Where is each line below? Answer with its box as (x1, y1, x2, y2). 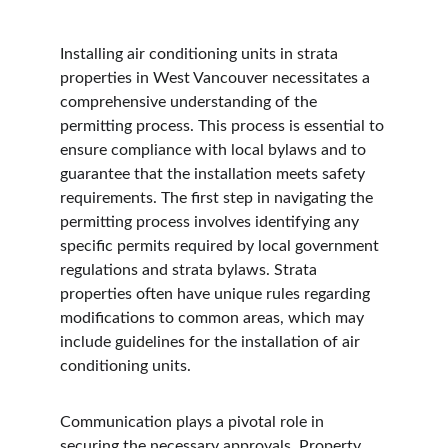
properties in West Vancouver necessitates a (60, 70, 374, 86)
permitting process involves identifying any (60, 214, 363, 230)
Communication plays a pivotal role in (60, 414, 328, 430)
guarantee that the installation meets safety (60, 166, 369, 182)
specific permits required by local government (60, 238, 383, 254)
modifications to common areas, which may (60, 310, 368, 326)
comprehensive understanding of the (60, 94, 321, 110)
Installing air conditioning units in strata (60, 46, 342, 62)
